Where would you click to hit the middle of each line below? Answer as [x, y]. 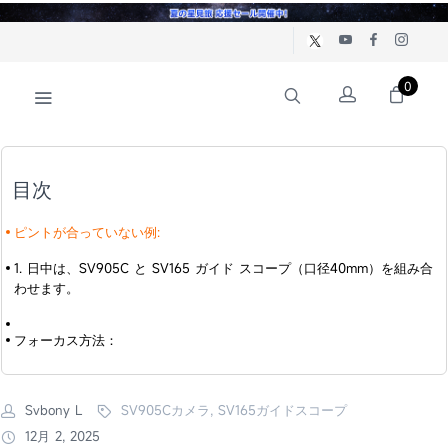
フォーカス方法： [66, 339]
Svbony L [51, 409]
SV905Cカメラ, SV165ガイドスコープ [234, 409]
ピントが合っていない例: [87, 231]
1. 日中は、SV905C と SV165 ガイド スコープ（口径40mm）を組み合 [223, 267]
